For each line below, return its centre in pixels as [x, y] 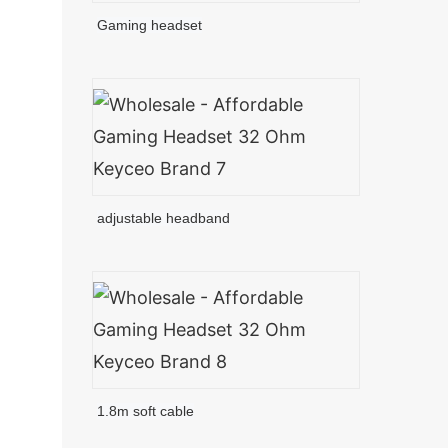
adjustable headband [164, 218]
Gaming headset [150, 25]
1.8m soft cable [146, 410]
